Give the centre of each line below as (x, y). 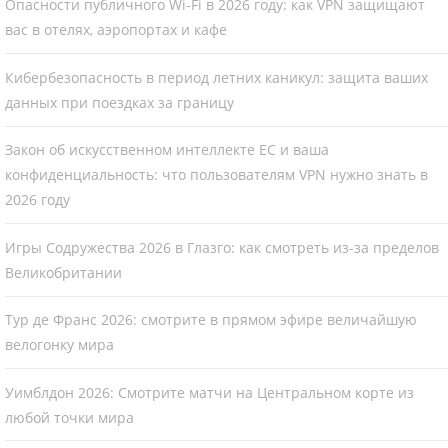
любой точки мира (69, 417)
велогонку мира (59, 345)
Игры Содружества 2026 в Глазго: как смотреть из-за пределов (222, 247)
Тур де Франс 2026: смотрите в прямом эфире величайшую (211, 320)
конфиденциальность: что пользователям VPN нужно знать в (216, 175)
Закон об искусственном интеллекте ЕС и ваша (167, 150)
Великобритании (63, 272)
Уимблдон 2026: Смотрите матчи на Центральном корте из (209, 392)
